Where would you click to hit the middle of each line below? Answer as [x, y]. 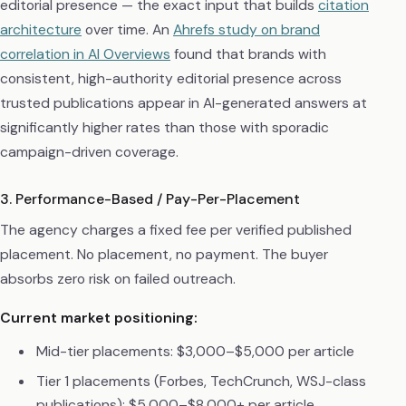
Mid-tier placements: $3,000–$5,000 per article [195, 352]
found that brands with [248, 54]
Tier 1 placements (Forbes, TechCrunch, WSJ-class [201, 382]
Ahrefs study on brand [246, 30]
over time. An [127, 30]
